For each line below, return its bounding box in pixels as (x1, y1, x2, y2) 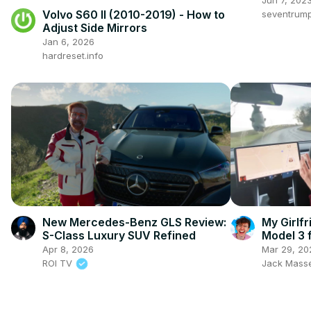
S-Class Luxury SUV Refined (42, 228, 196, 242)
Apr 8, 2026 (42, 243, 94, 255)
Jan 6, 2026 (42, 35, 94, 47)
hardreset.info (42, 49, 103, 61)
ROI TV (42, 257, 75, 269)
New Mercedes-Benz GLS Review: (42, 215, 226, 229)
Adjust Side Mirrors (42, 20, 147, 35)
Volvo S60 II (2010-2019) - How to (42, 7, 225, 22)
